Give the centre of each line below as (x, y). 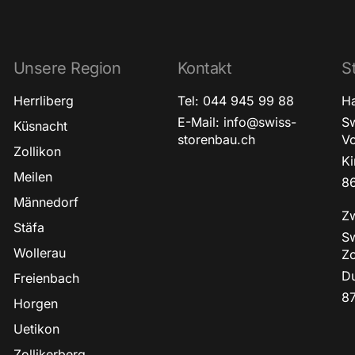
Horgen (35, 304)
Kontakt (204, 69)
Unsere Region (67, 69)
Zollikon (37, 152)
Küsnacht (40, 126)
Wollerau (39, 253)
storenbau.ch (216, 140)
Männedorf (46, 202)
